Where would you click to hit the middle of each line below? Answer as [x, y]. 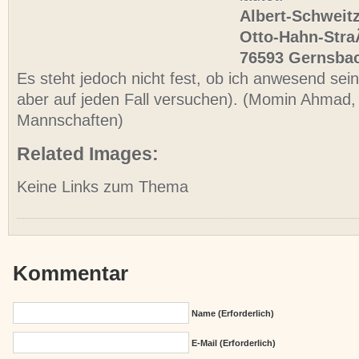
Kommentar [71, 273]
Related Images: [88, 153]
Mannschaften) [70, 121]
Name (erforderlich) [232, 313]
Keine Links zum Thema [103, 186]
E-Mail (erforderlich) [233, 343]
